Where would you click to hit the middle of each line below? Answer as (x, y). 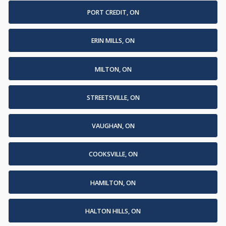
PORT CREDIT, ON (113, 13)
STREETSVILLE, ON (113, 97)
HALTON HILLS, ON (113, 211)
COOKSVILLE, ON (113, 154)
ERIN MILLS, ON (113, 41)
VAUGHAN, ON (113, 126)
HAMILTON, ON (113, 183)
